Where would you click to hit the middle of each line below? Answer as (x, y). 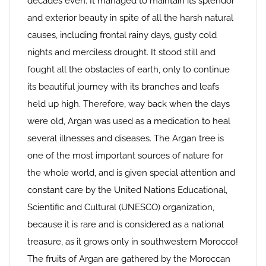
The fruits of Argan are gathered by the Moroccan (129, 259)
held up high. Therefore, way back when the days (129, 104)
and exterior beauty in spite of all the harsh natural (130, 18)
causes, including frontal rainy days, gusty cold (122, 35)
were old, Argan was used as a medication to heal (129, 121)
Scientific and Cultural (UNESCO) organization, (121, 207)
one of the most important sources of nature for (125, 156)
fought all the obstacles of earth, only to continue (129, 69)
